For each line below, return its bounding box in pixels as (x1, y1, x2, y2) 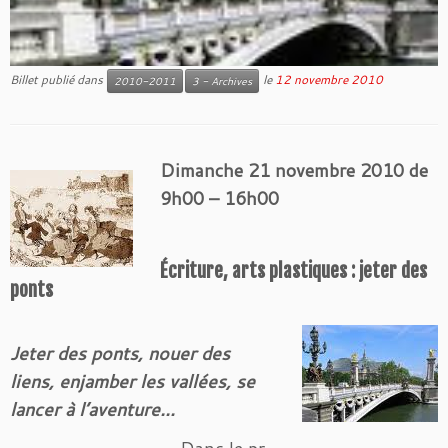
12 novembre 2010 (275, 70, 383, 88)
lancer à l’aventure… (10, 396, 175, 423)
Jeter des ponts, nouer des (10, 340, 230, 367)
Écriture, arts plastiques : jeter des (160, 259, 428, 284)
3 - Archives (192, 74, 252, 89)
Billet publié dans (10, 70, 106, 88)
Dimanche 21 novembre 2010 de (160, 157, 429, 184)
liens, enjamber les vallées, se (10, 368, 255, 395)
